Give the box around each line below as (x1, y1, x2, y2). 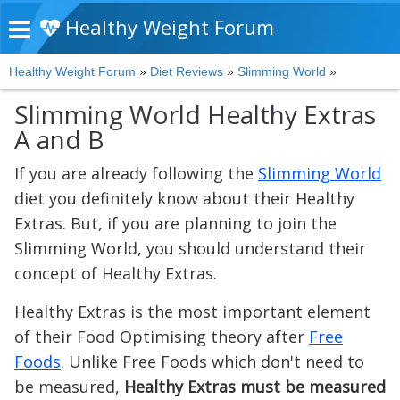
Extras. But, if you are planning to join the (14, 212, 337, 234)
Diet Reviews (150, 64, 223, 79)
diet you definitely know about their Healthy (14, 187, 354, 209)
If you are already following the (14, 162, 258, 184)
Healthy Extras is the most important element (14, 301, 371, 322)
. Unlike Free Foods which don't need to (61, 351, 364, 372)
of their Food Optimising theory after (14, 326, 309, 347)
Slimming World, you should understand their (14, 237, 366, 259)
